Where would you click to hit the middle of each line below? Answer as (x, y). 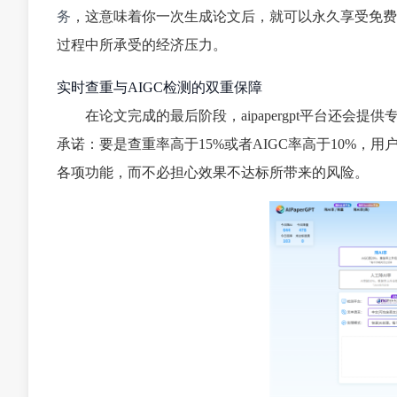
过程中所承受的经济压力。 (142, 44)
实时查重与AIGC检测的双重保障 (160, 87)
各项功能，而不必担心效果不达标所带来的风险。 (213, 172)
